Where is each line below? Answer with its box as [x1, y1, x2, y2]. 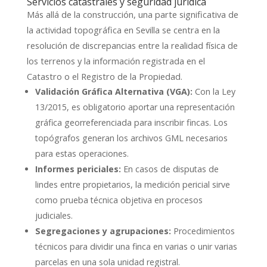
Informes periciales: [35, 163, 122, 175]
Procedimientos [171, 225, 235, 237]
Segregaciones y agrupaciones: [35, 225, 172, 237]
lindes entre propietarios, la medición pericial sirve [35, 178, 231, 190]
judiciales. [35, 209, 73, 221]
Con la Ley [193, 85, 236, 97]
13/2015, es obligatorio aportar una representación [35, 101, 235, 113]
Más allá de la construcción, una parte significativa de [26, 8, 238, 20]
